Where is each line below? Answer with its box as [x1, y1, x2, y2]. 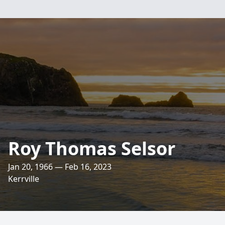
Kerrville [8, 173, 39, 184]
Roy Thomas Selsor [8, 136, 175, 161]
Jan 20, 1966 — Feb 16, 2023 [8, 161, 111, 172]
